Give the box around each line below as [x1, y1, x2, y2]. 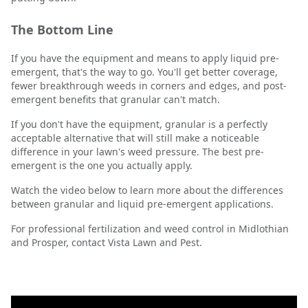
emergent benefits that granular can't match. [11, 93, 220, 106]
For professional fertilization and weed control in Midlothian [11, 222, 289, 235]
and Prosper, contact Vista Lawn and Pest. [11, 236, 202, 249]
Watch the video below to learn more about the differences [11, 184, 283, 197]
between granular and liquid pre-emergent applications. [11, 197, 274, 210]
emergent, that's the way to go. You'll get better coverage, [11, 65, 278, 78]
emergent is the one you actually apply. [11, 159, 192, 172]
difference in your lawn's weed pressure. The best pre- [11, 145, 264, 158]
